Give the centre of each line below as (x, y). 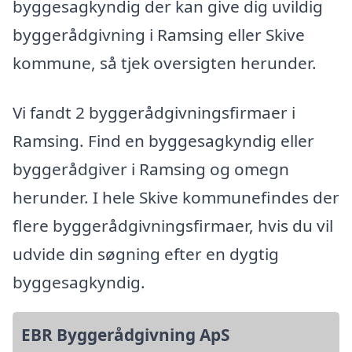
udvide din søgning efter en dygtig (146, 254)
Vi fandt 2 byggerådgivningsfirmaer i (154, 113)
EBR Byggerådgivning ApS (125, 335)
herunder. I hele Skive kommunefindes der (176, 198)
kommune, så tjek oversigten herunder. (165, 62)
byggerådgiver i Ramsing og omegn (151, 169)
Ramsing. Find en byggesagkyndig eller (163, 141)
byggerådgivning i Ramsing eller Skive (159, 34)
